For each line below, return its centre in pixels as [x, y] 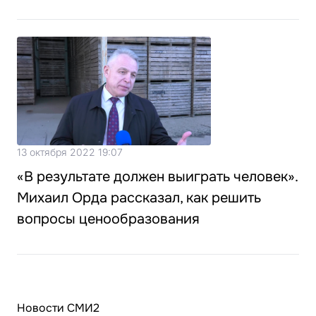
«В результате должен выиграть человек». [157, 177]
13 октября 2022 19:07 [70, 152]
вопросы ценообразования [108, 219]
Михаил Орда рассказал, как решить [139, 198]
